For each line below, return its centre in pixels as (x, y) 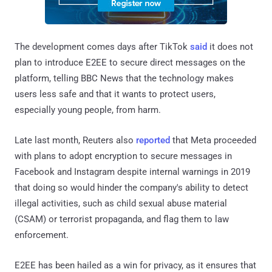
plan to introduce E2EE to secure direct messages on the (130, 62)
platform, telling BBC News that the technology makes (124, 78)
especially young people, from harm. (88, 110)
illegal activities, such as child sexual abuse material (121, 203)
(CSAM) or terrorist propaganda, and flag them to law (122, 219)
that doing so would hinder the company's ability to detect (131, 187)
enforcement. (42, 235)
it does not (230, 46)
